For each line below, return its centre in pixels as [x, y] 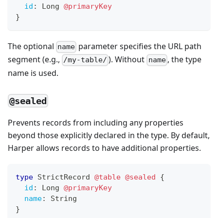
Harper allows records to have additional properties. [104, 148]
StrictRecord [64, 177]
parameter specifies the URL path [139, 46]
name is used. [33, 73]
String [64, 198]
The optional [32, 46]
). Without [128, 60]
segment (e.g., [35, 60]
